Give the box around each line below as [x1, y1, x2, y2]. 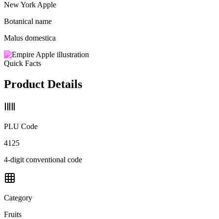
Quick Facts [4, 59, 41, 67]
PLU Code [4, 122, 38, 131]
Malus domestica [4, 33, 56, 42]
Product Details [4, 77, 82, 90]
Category [4, 193, 32, 202]
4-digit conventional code [4, 155, 82, 164]
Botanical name [4, 17, 52, 25]
